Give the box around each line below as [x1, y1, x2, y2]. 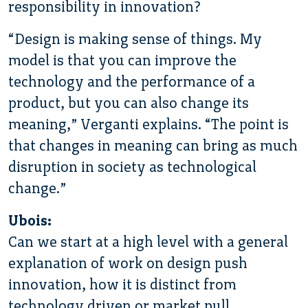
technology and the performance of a [8, 72, 255, 90]
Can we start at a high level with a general [8, 232, 288, 250]
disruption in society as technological [8, 157, 256, 175]
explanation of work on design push [8, 254, 247, 272]
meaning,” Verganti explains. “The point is [8, 115, 289, 133]
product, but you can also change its [8, 93, 249, 111]
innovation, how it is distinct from [8, 275, 236, 293]
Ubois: [8, 211, 52, 229]
